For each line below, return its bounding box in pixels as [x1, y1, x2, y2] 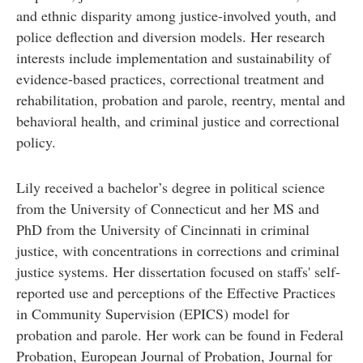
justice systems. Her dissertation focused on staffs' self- [15, 261, 340, 281]
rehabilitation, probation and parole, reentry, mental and [15, 89, 345, 109]
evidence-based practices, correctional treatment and [15, 68, 324, 88]
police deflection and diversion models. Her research [15, 26, 325, 46]
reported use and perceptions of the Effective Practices [15, 282, 335, 302]
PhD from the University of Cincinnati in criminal [15, 219, 310, 239]
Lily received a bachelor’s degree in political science [15, 177, 325, 197]
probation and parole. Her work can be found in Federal [15, 324, 344, 344]
